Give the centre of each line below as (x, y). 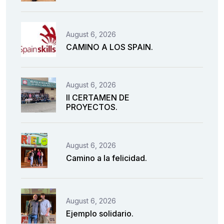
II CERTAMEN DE (98, 98)
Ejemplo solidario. (100, 213)
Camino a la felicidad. (106, 158)
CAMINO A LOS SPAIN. (109, 47)
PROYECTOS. (92, 107)
